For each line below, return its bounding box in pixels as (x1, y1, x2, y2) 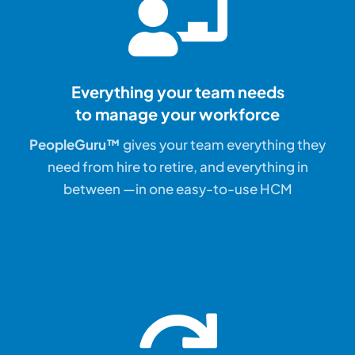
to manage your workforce (75, 104, 280, 124)
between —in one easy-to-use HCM (63, 180, 292, 198)
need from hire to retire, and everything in (47, 158, 308, 176)
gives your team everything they (120, 136, 326, 154)
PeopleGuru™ (29, 136, 120, 154)
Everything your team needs (71, 82, 284, 102)
